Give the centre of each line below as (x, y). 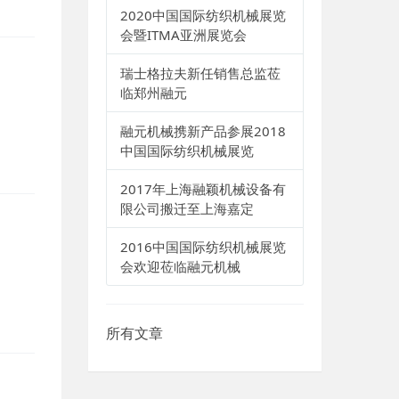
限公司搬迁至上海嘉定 (187, 208)
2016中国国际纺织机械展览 (203, 247)
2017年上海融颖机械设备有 (203, 189)
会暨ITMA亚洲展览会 (183, 35)
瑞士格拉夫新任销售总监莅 (200, 73)
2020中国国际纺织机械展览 (203, 15)
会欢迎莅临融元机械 (180, 266)
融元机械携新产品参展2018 (203, 131)
